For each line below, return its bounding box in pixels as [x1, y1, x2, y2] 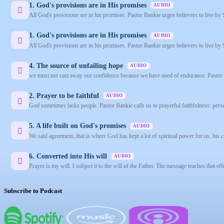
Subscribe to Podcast [4, 187, 62, 195]
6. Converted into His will [29, 152, 109, 160]
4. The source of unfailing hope [29, 61, 125, 69]
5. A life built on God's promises [29, 122, 128, 130]
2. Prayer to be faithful [29, 92, 101, 100]
